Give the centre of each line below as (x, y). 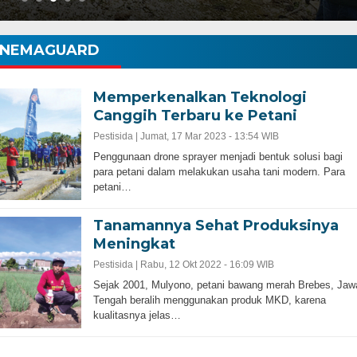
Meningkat (134, 244)
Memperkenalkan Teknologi (200, 97)
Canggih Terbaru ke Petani (195, 116)
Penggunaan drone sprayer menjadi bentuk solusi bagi (218, 157)
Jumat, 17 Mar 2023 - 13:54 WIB (209, 136)
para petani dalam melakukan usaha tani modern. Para (219, 172)
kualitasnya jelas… (137, 315)
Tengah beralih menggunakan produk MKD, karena (209, 300)
